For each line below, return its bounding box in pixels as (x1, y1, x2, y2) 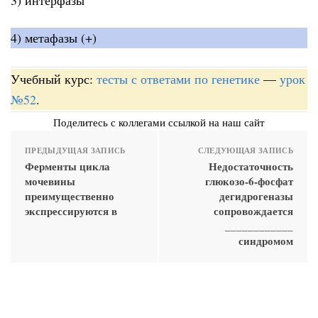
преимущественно (25, 187, 114, 204)
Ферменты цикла (25, 158, 110, 174)
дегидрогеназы (219, 187, 293, 204)
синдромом (238, 232, 293, 248)
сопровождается (214, 202, 293, 219)
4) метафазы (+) (11, 29, 97, 47)
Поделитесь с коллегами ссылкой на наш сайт (53, 114, 265, 129)
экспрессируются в (25, 202, 117, 219)
